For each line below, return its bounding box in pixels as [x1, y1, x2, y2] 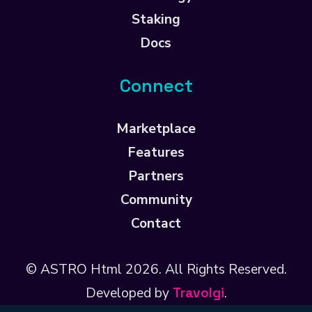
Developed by [85, 284, 173, 303]
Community [120, 191, 192, 210]
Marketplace [116, 120, 196, 139]
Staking [132, 10, 180, 29]
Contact [131, 214, 181, 233]
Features [127, 143, 185, 162]
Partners [128, 167, 184, 186]
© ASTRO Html [25, 260, 125, 279]
